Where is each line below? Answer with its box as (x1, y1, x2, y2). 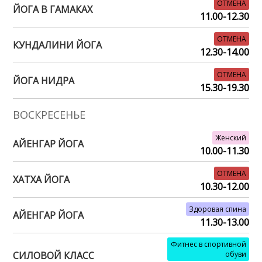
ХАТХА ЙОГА (13, 173, 70, 186)
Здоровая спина (188, 204, 246, 214)
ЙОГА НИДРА (13, 74, 75, 87)
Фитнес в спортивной (170, 239, 246, 249)
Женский (215, 132, 246, 143)
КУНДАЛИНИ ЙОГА (13, 38, 102, 51)
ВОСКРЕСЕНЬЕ (13, 107, 86, 122)
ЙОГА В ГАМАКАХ (13, 2, 93, 16)
